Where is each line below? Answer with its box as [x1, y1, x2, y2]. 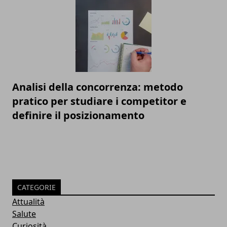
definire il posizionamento [12, 108, 144, 123]
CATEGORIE [17, 182, 56, 193]
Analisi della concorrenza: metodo [12, 80, 183, 94]
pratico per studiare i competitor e [12, 94, 186, 108]
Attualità [12, 196, 45, 208]
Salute [12, 208, 36, 220]
